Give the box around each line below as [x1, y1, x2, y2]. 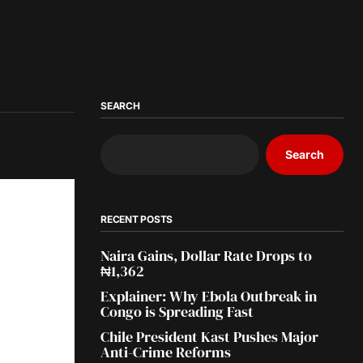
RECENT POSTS [100, 212, 173, 225]
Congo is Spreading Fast [100, 301, 254, 322]
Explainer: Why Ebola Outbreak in [100, 285, 317, 306]
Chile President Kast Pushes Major [100, 326, 318, 347]
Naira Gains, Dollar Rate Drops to [100, 245, 312, 266]
